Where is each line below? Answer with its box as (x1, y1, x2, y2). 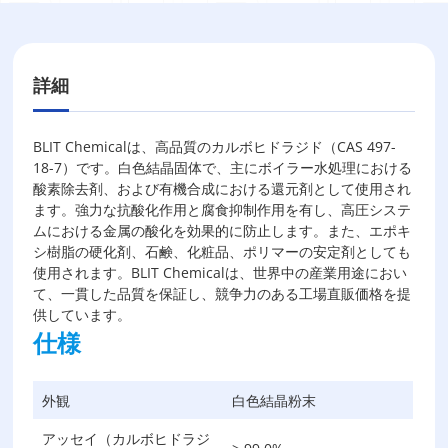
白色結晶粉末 (232, 391, 317, 410)
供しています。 (33, 305, 132, 324)
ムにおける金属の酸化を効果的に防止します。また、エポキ (33, 221, 412, 240)
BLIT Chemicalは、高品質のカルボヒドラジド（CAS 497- (33, 137, 397, 156)
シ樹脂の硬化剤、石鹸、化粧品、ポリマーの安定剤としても (33, 242, 412, 261)
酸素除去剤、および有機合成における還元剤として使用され (33, 179, 412, 198)
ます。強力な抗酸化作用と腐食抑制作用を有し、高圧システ (33, 200, 412, 219)
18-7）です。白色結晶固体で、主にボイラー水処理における (33, 158, 413, 177)
